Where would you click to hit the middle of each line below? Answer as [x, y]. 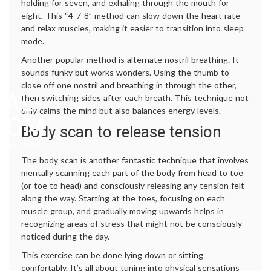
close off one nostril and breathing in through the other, [129, 85]
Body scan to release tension [121, 132]
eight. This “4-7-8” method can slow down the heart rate [131, 16]
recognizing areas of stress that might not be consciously [132, 224]
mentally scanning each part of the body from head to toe [132, 173]
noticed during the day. [65, 237]
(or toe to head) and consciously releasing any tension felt [133, 186]
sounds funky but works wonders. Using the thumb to [125, 73]
